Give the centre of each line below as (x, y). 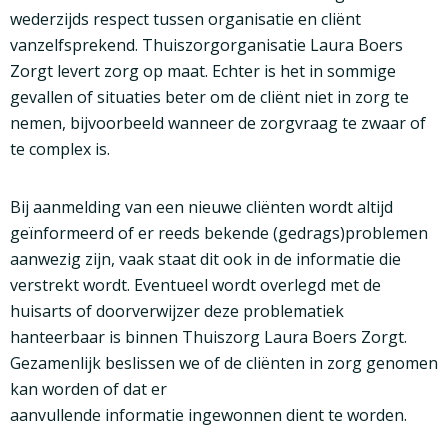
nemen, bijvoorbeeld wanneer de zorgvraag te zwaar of (218, 123)
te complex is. (60, 149)
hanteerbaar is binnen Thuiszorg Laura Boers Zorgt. (208, 337)
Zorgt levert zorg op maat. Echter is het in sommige (203, 71)
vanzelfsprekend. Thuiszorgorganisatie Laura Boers (206, 45)
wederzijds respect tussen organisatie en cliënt (185, 19)
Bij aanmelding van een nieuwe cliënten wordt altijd (201, 207)
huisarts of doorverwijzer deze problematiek (177, 311)
